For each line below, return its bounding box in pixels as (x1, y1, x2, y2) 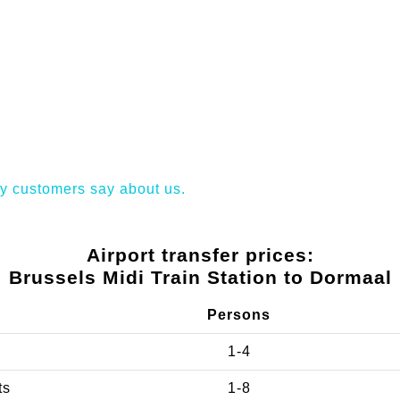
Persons (207, 306, 271, 322)
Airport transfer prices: (86, 244, 314, 265)
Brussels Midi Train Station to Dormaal (8, 266, 392, 287)
